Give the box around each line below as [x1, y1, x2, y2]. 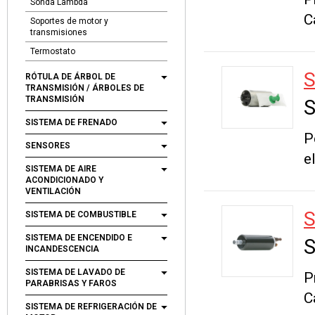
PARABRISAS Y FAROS [25, 278, 117, 288]
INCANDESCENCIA [25, 244, 99, 254]
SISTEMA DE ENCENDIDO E [25, 233, 132, 243]
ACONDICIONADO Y [25, 175, 103, 185]
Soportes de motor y [30, 16, 108, 26]
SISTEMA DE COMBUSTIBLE [25, 210, 136, 219]
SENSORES [25, 141, 70, 150]
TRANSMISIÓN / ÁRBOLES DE [25, 83, 144, 93]
